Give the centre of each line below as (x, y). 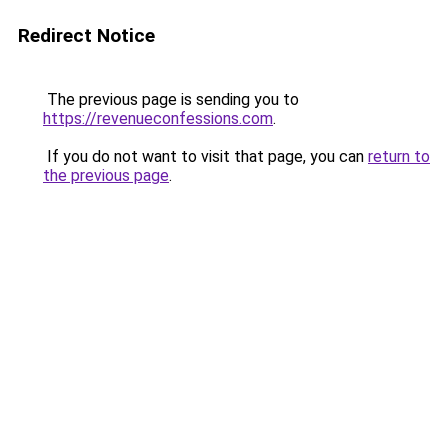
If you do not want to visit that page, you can (205, 156)
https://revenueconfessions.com (158, 118)
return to (399, 156)
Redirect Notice (86, 35)
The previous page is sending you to (171, 99)
